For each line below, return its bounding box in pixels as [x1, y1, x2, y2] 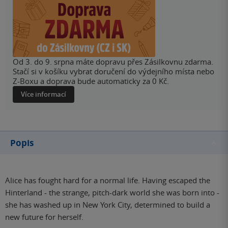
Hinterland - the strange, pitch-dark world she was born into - [5, 187, 219, 197]
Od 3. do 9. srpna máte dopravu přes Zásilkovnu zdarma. [13, 56, 213, 67]
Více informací [21, 90, 66, 99]
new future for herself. [5, 211, 83, 222]
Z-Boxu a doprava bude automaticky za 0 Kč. [13, 76, 169, 86]
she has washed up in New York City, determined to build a [5, 199, 210, 210]
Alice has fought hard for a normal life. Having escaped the [5, 175, 210, 185]
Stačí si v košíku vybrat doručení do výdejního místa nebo [13, 66, 214, 76]
